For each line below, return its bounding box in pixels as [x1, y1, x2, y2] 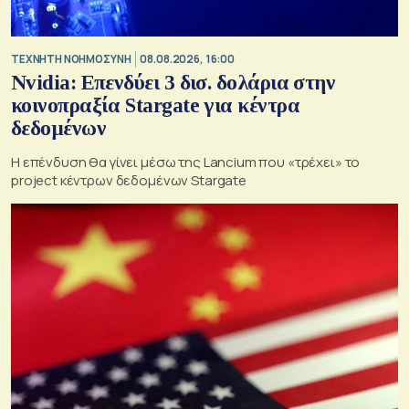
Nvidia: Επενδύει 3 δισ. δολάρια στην [11, 71, 336, 95]
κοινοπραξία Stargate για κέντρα [11, 94, 299, 118]
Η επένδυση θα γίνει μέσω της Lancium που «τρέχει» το [11, 152, 361, 173]
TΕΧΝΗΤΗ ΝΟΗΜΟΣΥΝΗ [11, 51, 131, 66]
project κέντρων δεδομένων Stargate [11, 171, 246, 191]
